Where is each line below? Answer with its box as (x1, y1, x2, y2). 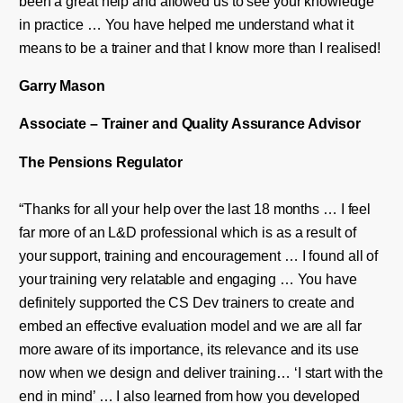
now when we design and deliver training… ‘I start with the (18, 363, 384, 381)
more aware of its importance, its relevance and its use (18, 340, 359, 357)
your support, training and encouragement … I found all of (18, 246, 379, 264)
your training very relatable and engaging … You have (18, 270, 357, 287)
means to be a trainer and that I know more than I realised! (18, 39, 381, 56)
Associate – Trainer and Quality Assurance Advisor (18, 115, 362, 132)
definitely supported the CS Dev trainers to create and (18, 293, 354, 310)
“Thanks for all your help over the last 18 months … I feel (18, 200, 372, 217)
